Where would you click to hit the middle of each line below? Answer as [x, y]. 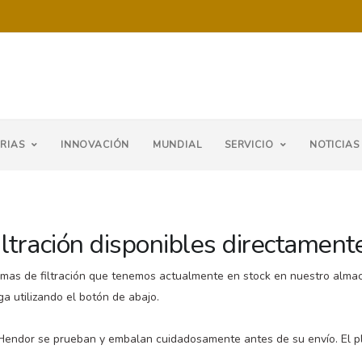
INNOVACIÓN [95, 145]
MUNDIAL [177, 145]
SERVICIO [249, 145]
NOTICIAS [334, 145]
